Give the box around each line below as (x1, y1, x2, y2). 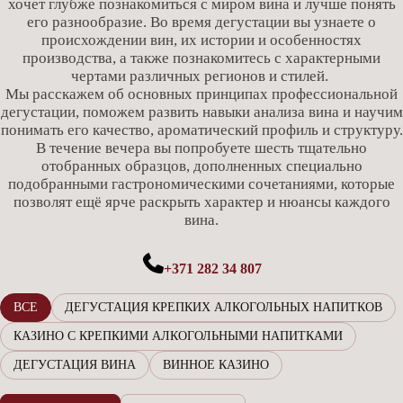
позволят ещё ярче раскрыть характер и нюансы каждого (13, 193, 390, 210)
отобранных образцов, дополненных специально (40, 157, 363, 175)
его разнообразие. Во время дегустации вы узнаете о (27, 13, 376, 31)
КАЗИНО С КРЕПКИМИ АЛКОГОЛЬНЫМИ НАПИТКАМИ (13, 328, 343, 343)
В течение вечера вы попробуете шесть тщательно (36, 139, 367, 157)
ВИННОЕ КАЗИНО (163, 357, 269, 372)
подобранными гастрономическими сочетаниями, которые (8, 175, 395, 193)
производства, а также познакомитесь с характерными (22, 49, 381, 67)
